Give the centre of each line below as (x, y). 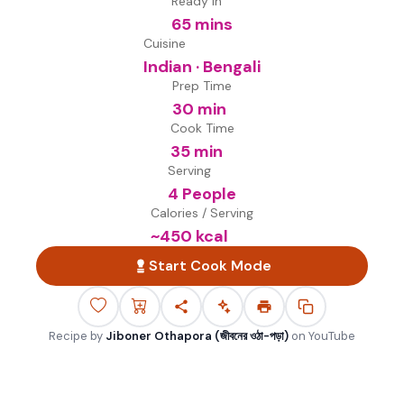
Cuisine (165, 43)
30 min (199, 109)
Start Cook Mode (210, 266)
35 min (196, 151)
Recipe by (76, 336)
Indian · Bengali (202, 67)
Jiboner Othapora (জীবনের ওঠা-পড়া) (197, 336)
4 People (202, 194)
